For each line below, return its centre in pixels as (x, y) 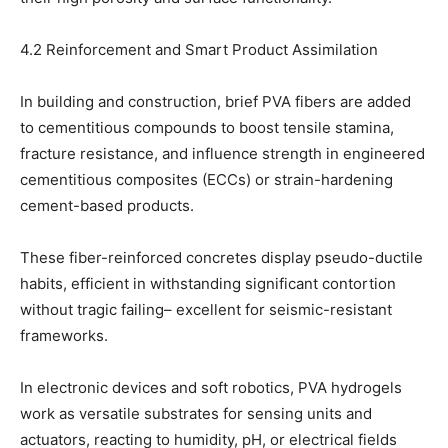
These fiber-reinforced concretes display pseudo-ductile (221, 258)
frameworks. (64, 336)
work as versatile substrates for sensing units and (196, 414)
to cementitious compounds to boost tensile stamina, (207, 128)
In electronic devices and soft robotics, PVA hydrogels (211, 388)
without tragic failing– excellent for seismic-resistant (206, 310)
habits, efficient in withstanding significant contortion (208, 284)
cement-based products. (107, 206)
